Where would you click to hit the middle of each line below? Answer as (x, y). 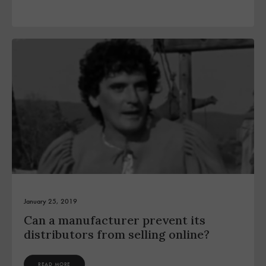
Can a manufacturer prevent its (115, 220)
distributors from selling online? (117, 235)
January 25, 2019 (50, 202)
